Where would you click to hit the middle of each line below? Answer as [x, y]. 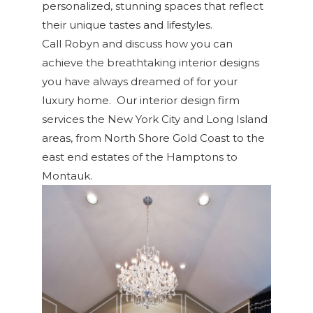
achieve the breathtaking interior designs [151, 62]
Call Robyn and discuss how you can [137, 43]
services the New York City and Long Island [155, 119]
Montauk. [67, 175]
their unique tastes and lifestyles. [127, 24]
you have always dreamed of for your [140, 81]
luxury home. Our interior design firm [141, 100]
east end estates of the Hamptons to [140, 156]
